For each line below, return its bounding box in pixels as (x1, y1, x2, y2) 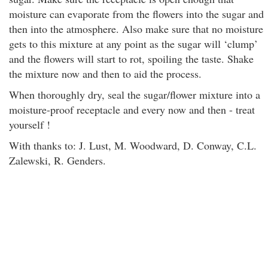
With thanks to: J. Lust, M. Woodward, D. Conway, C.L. (9, 138, 257, 153)
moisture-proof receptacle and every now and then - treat (9, 102, 255, 117)
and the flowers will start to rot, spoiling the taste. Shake (9, 51, 254, 66)
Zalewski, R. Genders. (9, 153, 106, 167)
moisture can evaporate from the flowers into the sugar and (9, 7, 264, 21)
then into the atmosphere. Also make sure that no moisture (9, 22, 263, 36)
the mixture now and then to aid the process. (9, 66, 202, 81)
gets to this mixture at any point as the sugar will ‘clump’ (9, 36, 258, 51)
